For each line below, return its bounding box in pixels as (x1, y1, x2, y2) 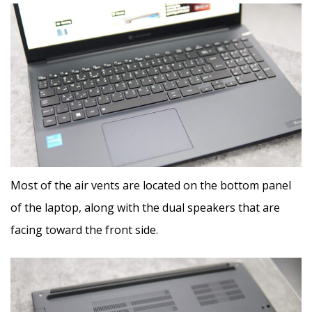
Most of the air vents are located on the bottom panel (10, 178, 291, 194)
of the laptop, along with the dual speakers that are (10, 200, 280, 216)
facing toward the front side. (10, 222, 158, 238)
